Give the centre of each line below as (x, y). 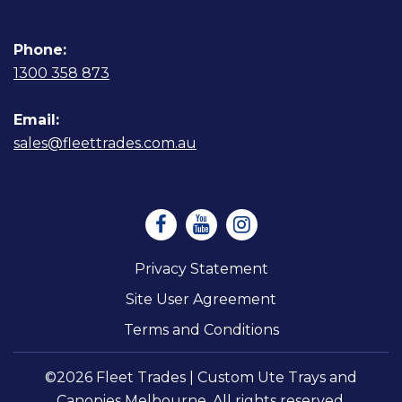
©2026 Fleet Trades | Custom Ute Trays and (201, 378)
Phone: (40, 50)
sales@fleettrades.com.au (105, 144)
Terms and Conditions (201, 330)
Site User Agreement (201, 300)
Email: (36, 120)
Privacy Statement (201, 269)
